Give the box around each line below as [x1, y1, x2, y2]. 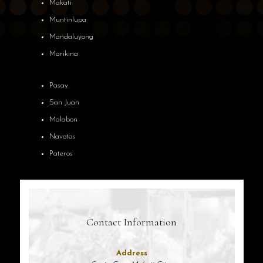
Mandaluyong [49, 32, 93, 41]
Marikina [49, 49, 78, 58]
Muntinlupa [49, 15, 86, 23]
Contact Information [86, 215, 177, 228]
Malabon [49, 115, 77, 123]
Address [116, 249, 147, 257]
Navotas [49, 132, 76, 140]
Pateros [49, 149, 73, 157]
